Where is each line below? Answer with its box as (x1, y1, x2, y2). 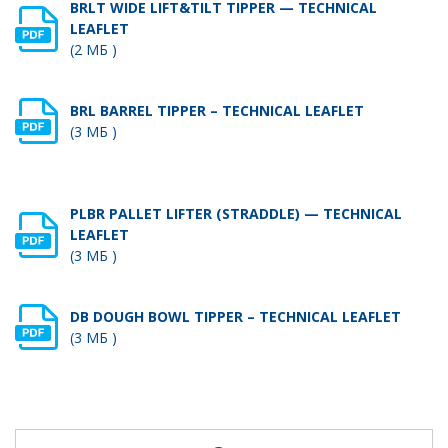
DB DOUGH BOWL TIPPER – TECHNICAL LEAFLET (70, 307, 401, 326)
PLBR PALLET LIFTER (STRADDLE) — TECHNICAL (70, 204, 402, 223)
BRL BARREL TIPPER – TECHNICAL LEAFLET (70, 101, 364, 120)
